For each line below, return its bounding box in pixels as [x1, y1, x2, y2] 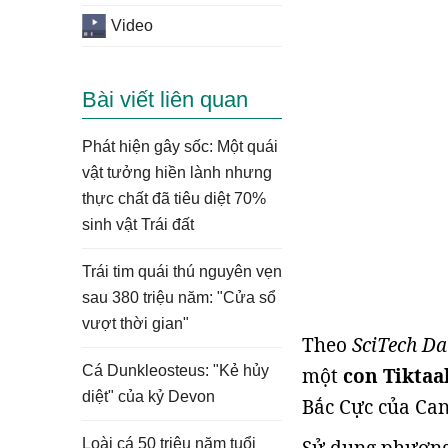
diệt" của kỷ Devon [82, 388, 215, 405]
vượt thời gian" [82, 315, 189, 332]
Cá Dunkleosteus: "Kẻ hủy [82, 362, 269, 379]
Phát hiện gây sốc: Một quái [82, 138, 278, 155]
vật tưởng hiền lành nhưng [82, 164, 272, 181]
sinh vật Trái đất [82, 216, 194, 233]
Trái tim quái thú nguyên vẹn [82, 263, 282, 280]
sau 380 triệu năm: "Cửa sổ [82, 289, 276, 306]
